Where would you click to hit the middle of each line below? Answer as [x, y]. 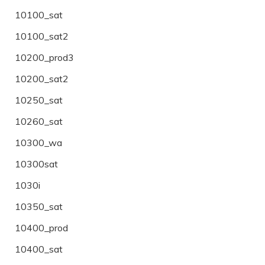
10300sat [36, 164]
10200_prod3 [44, 57]
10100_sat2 [42, 36]
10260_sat [39, 121]
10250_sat [39, 100]
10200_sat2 [42, 78]
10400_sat [39, 249]
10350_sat [39, 206]
